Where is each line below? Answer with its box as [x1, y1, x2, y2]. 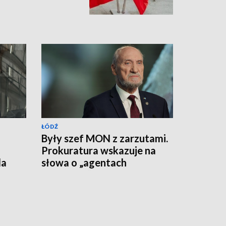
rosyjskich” [41, 168, 91, 181]
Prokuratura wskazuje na [41, 144, 156, 156]
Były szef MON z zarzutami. [41, 132, 168, 144]
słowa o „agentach [41, 156, 127, 168]
